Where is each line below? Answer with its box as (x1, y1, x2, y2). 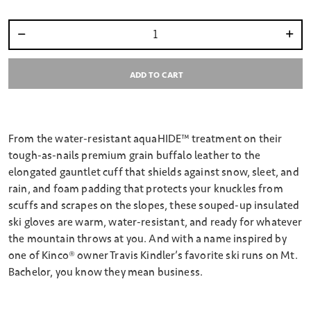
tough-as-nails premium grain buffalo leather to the (8, 149, 261, 163)
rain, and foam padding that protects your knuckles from (8, 182, 283, 196)
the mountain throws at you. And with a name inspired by (8, 232, 287, 246)
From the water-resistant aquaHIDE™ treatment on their (8, 132, 283, 146)
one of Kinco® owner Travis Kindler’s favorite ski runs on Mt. (8, 249, 298, 263)
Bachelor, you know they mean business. (8, 265, 203, 280)
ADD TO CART (130, 70, 183, 81)
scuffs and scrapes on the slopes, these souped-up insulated (8, 199, 300, 213)
